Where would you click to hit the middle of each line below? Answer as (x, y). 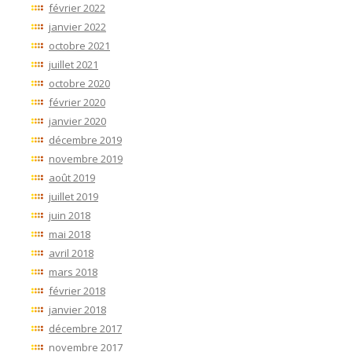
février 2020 (77, 103)
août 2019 (72, 178)
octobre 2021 (79, 46)
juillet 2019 (73, 197)
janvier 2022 (77, 27)
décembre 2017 (85, 329)
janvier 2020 (77, 121)
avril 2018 (71, 253)
